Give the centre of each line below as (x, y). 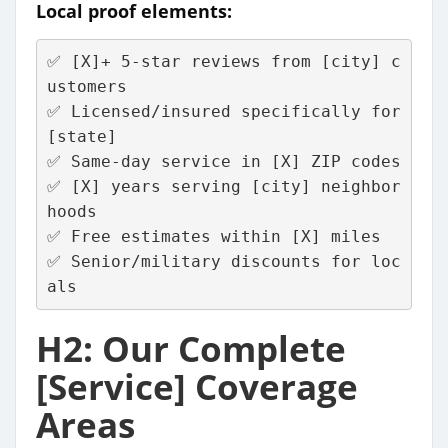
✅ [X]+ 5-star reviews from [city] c (223, 62)
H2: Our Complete (191, 348)
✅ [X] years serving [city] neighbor (223, 187)
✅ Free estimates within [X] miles (213, 237)
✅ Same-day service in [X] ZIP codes (410, 162)
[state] (81, 137)
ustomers (86, 87)
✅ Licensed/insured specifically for (223, 112)
